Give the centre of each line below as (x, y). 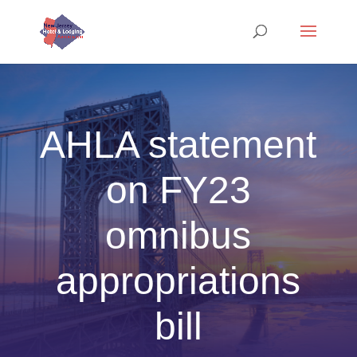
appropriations (178, 280)
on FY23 (178, 190)
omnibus (178, 235)
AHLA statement (178, 144)
